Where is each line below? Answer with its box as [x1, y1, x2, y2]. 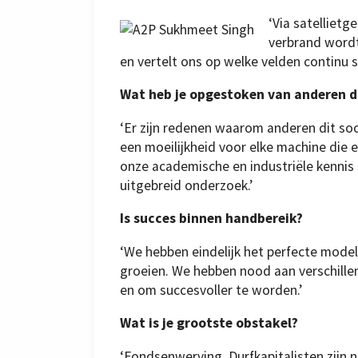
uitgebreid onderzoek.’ [120, 176, 253, 194]
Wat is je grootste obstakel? [120, 314, 298, 332]
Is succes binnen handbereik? [120, 209, 303, 228]
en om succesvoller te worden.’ [120, 280, 302, 299]
